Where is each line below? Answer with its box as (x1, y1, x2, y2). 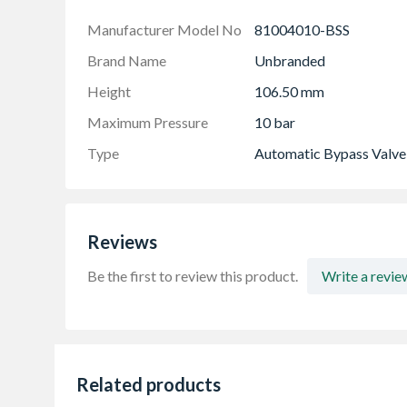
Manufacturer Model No (87, 20, 242, 38)
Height (87, 82, 131, 100)
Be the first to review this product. (87, 266, 298, 284)
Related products (76, 372, 221, 395)
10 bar (254, 113, 295, 131)
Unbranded (254, 51, 325, 69)
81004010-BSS (254, 20, 350, 38)
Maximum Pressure (87, 113, 208, 131)
